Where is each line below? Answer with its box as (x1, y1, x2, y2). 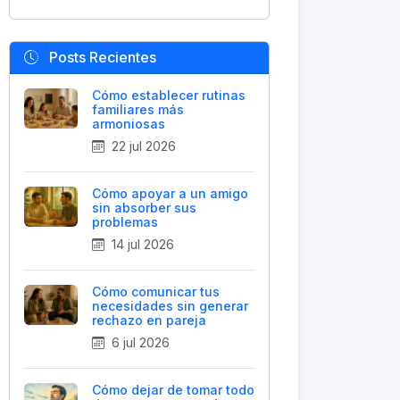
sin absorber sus (92, 200, 196, 215)
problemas (92, 214, 158, 229)
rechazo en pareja (92, 312, 206, 328)
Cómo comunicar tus (92, 284, 220, 299)
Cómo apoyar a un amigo (92, 186, 248, 201)
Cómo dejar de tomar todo (92, 382, 254, 397)
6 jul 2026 (108, 335, 170, 350)
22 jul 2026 (108, 138, 176, 154)
